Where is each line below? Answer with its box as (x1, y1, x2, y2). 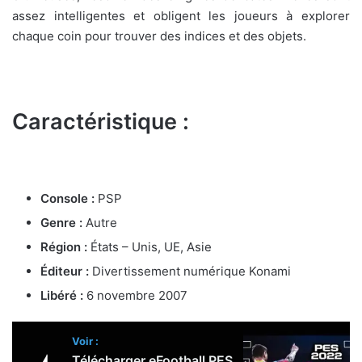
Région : (40, 238, 87, 255)
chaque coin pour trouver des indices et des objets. (12, 28, 309, 44)
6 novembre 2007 (83, 287, 187, 303)
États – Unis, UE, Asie (87, 238, 212, 255)
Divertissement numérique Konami (89, 263, 291, 279)
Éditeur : (40, 263, 89, 279)
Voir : (72, 334, 99, 347)
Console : (40, 190, 95, 206)
